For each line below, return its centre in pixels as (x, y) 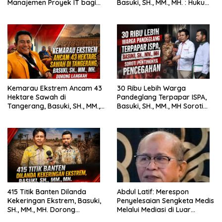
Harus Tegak (138, 11)
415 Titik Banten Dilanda (47, 192)
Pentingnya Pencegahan (157, 115)
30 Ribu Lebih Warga (151, 88)
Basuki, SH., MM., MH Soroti (160, 106)
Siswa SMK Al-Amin (38, 11)
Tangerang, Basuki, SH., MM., (54, 106)
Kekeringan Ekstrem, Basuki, (54, 200)
